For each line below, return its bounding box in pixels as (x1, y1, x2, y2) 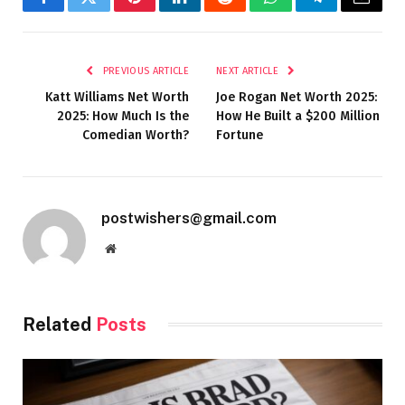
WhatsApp (268, 2, 339, 19)
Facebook (42, 2, 106, 19)
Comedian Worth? (82, 127, 189, 143)
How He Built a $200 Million (216, 108, 380, 124)
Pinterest (133, 2, 191, 19)
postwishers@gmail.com (101, 208, 277, 227)
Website (115, 240, 155, 254)
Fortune (216, 127, 263, 143)
